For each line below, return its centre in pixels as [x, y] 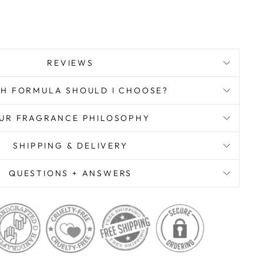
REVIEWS [70, 63]
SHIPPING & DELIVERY [70, 146]
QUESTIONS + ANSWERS [70, 173]
